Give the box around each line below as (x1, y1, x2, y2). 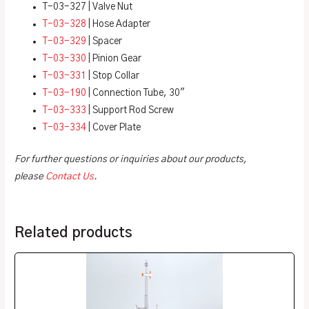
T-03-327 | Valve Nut (43, 2, 133, 12)
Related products (14, 226, 133, 240)
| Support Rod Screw (86, 106, 175, 116)
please (14, 171, 46, 181)
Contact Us (46, 171, 94, 181)
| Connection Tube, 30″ (86, 88, 186, 99)
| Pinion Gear (86, 54, 142, 64)
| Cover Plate (86, 123, 141, 133)
